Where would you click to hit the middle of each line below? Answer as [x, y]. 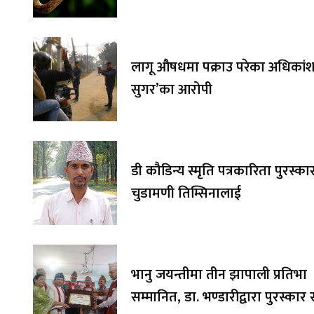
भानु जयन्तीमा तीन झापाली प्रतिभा [219, 275]
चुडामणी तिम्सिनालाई [186, 194]
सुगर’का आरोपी [172, 90]
